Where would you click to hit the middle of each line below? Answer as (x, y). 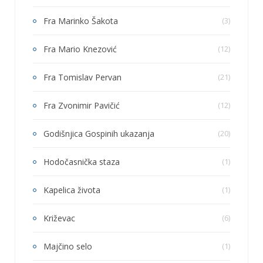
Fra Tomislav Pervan (82, 77)
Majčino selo (68, 246)
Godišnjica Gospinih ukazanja (99, 133)
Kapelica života (72, 190)
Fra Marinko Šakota (81, 21)
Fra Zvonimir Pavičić (82, 105)
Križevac (59, 218)
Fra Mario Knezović (80, 49)
